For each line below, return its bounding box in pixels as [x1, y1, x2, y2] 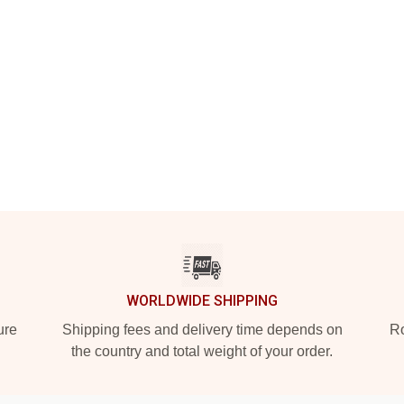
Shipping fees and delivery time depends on [61, 322, 343, 337]
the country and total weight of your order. [71, 344, 333, 359]
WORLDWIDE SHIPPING [126, 292, 278, 309]
